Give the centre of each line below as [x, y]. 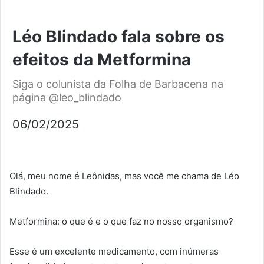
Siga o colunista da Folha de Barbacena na [118, 84]
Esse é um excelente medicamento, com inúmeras [114, 252]
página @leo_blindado [67, 98]
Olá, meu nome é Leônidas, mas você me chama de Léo [124, 176]
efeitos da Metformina [102, 60]
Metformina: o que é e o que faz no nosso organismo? [121, 222]
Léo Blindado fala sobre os [118, 37]
